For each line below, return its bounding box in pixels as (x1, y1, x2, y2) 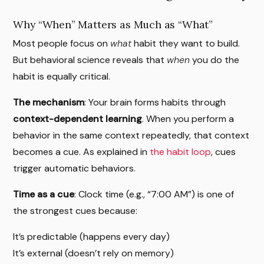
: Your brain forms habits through (84, 95, 226, 108)
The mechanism (13, 95, 85, 108)
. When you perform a (142, 112, 235, 125)
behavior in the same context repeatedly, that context (13, 128, 250, 141)
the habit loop (150, 145, 212, 158)
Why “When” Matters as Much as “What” (13, 17, 213, 31)
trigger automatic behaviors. (13, 161, 136, 174)
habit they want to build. (131, 37, 240, 49)
